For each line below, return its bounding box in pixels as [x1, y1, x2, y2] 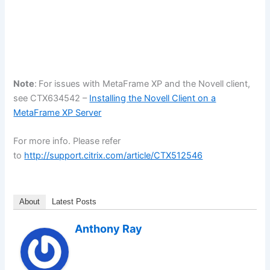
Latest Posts [52, 197, 97, 207]
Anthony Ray [75, 222, 143, 236]
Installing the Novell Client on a [89, 92, 216, 104]
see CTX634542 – [13, 92, 90, 104]
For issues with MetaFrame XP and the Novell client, [39, 78, 251, 89]
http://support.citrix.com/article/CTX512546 [24, 149, 203, 161]
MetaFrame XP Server [13, 107, 102, 118]
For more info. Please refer [13, 135, 121, 146]
